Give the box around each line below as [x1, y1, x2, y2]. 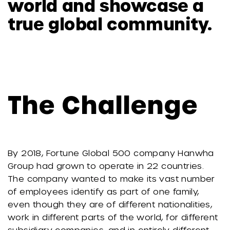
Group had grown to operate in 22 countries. [8, 161, 204, 170]
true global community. [8, 14, 212, 33]
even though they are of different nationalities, [8, 199, 213, 209]
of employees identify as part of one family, [8, 186, 199, 196]
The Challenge [8, 89, 198, 119]
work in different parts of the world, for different [8, 212, 218, 222]
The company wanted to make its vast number [8, 174, 215, 183]
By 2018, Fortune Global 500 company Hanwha [8, 148, 214, 158]
